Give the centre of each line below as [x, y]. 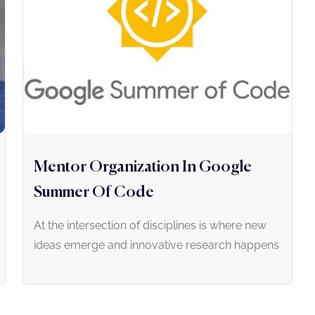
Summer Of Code [94, 192]
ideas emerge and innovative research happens [156, 245]
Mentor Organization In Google [143, 167]
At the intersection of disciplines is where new [150, 225]
